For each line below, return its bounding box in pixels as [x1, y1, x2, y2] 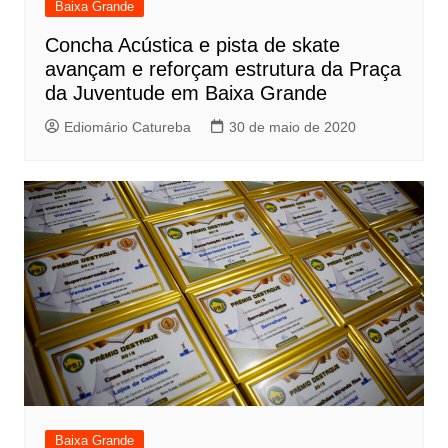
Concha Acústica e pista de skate [44, 34, 340, 57]
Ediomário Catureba [63, 119, 191, 136]
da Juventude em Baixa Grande [44, 82, 327, 105]
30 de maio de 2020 [228, 119, 356, 136]
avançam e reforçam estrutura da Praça [44, 58, 401, 81]
